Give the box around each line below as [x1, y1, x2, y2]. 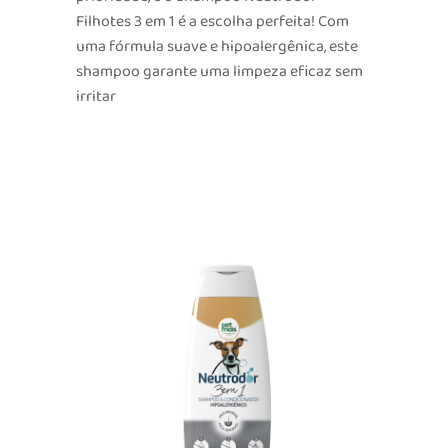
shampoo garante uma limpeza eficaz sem [75, 59, 363, 85]
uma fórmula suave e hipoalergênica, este [75, 34, 358, 60]
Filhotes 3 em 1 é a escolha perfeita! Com [75, 9, 349, 35]
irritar [75, 84, 116, 110]
